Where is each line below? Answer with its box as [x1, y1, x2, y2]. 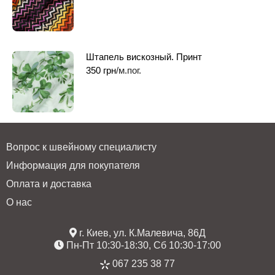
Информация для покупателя [6, 160, 140, 171]
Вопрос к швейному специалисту [6, 141, 157, 152]
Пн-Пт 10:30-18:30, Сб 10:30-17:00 [64, 239, 221, 250]
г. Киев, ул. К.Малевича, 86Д [77, 227, 206, 238]
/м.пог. [116, 64, 141, 76]
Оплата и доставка [6, 178, 91, 189]
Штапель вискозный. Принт [86, 51, 202, 62]
